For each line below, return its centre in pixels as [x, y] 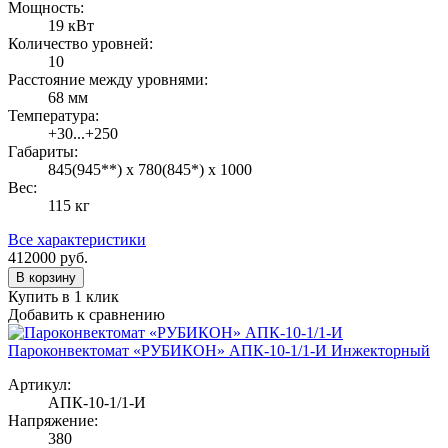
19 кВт [71, 25]
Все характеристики [77, 239]
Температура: [53, 115]
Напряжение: [53, 420]
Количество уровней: [80, 43]
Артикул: [39, 384]
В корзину [46, 277]
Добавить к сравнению [86, 314]
